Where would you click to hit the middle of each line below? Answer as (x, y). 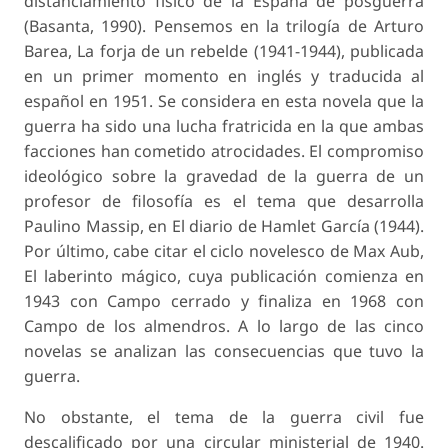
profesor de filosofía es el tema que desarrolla (224, 201)
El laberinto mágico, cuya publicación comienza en (224, 276)
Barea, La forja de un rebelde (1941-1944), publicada (224, 51)
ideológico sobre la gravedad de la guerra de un (224, 176)
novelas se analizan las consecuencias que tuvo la (224, 351)
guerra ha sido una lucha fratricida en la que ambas (224, 126)
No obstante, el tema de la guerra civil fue (224, 417)
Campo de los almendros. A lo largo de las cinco (224, 326)
